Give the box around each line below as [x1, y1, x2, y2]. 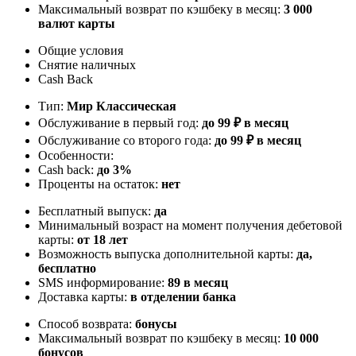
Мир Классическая [67, 99, 176, 113]
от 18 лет [77, 232, 128, 246]
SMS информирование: [38, 275, 168, 289]
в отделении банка [130, 289, 236, 304]
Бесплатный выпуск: [38, 203, 154, 218]
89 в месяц [168, 275, 228, 289]
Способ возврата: [38, 316, 135, 331]
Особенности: [38, 148, 114, 162]
